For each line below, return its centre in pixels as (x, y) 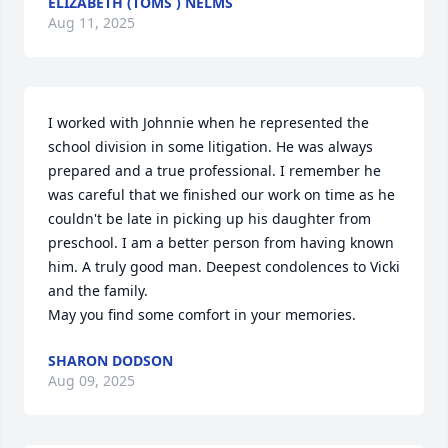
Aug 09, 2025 (91, 380)
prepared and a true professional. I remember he (214, 170)
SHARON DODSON (110, 360)
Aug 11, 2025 (91, 22)
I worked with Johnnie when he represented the (208, 122)
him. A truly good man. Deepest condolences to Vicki (224, 266)
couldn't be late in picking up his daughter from (209, 218)
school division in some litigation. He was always (210, 146)
